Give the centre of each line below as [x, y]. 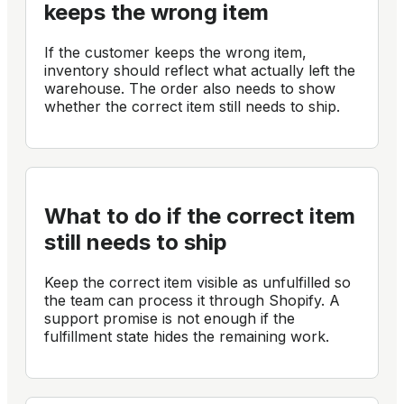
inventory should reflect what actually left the [200, 70]
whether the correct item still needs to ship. [192, 106]
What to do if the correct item [200, 216]
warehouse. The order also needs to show [190, 88]
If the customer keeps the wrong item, [175, 52]
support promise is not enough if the [170, 319]
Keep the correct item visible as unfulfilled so [197, 283]
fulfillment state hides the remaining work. [187, 337]
